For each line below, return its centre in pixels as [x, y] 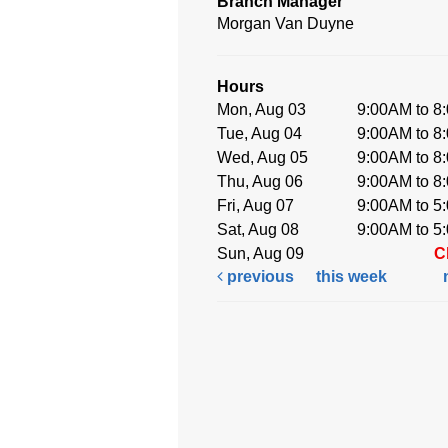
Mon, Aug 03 [262, 109]
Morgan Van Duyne [285, 23]
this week [351, 276]
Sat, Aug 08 [258, 229]
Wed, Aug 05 [263, 157]
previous [258, 276]
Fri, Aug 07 [256, 205]
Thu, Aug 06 [260, 181]
